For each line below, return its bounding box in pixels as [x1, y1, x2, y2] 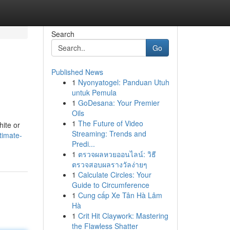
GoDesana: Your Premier [78, 98, 160, 108]
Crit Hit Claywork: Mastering [78, 210, 168, 221]
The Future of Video [78, 118, 143, 128]
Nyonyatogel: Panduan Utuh [78, 77, 169, 87]
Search [51, 29, 74, 39]
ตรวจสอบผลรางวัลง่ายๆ [71, 159, 147, 169]
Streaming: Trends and [71, 128, 146, 139]
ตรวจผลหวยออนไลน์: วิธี [78, 149, 156, 159]
